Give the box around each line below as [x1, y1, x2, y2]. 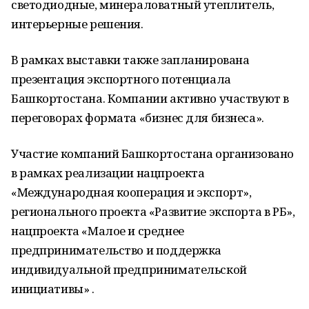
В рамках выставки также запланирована [11, 52, 250, 68]
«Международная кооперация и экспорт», [11, 184, 252, 200]
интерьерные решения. [11, 16, 143, 32]
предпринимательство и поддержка [11, 242, 221, 258]
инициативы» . [11, 281, 94, 297]
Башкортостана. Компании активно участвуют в [11, 90, 289, 106]
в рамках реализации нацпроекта [11, 165, 205, 181]
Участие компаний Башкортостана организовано [11, 146, 294, 161]
